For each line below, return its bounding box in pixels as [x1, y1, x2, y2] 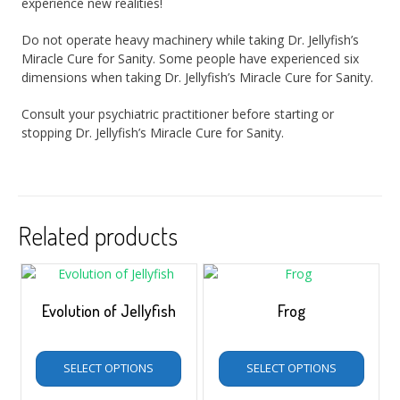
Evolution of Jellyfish [41, 301, 176, 321]
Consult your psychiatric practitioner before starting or [21, 105, 335, 123]
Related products [18, 220, 178, 253]
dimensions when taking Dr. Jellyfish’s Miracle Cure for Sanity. [21, 69, 374, 87]
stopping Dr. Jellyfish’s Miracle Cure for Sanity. [21, 124, 285, 142]
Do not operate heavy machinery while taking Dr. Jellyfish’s [21, 31, 360, 49]
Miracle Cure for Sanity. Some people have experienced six [21, 50, 360, 68]
